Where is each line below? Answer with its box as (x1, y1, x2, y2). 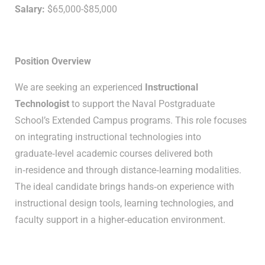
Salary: (15, 4, 47, 15)
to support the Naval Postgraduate (69, 98, 215, 109)
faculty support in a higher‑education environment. (15, 214, 225, 225)
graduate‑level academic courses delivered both (15, 148, 213, 159)
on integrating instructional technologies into (15, 131, 201, 143)
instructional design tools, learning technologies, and (15, 198, 234, 209)
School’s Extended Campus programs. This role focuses (15, 115, 247, 126)
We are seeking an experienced (15, 82, 145, 93)
